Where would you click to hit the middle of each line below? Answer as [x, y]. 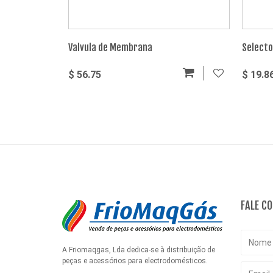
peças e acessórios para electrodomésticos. [135, 261]
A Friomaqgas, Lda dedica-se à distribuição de [139, 250]
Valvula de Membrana [110, 47]
